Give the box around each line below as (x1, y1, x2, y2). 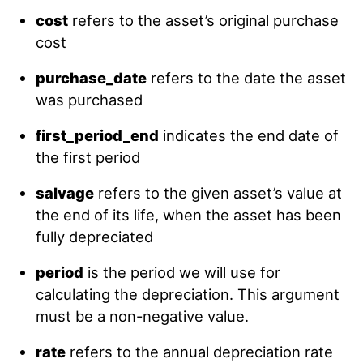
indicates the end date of (158, 126, 339, 144)
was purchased (35, 91, 143, 109)
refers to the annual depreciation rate (65, 343, 333, 361)
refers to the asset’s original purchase (67, 11, 339, 29)
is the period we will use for (83, 263, 280, 281)
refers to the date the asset (146, 69, 346, 87)
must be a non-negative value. (35, 307, 253, 325)
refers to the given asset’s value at (93, 184, 342, 202)
